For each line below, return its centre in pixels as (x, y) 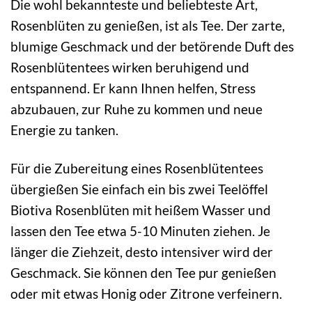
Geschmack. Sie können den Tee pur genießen (143, 272)
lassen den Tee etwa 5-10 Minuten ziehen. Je (140, 231)
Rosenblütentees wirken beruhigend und (130, 67)
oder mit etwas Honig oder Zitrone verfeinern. (146, 293)
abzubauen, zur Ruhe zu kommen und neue (136, 109)
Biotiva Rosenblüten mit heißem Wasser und (141, 210)
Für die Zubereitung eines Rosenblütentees (137, 168)
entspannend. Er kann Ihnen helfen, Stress (133, 88)
